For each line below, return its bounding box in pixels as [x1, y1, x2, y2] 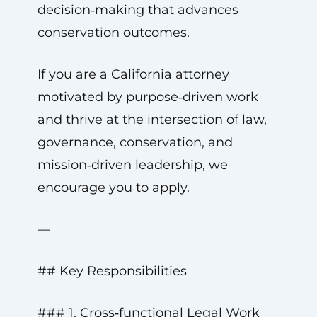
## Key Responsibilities [37, 263, 187, 279]
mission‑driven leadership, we [37, 157, 228, 173]
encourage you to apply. [37, 180, 190, 195]
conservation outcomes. [37, 25, 190, 40]
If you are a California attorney [37, 67, 229, 82]
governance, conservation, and [37, 134, 233, 150]
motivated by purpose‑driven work [37, 89, 258, 105]
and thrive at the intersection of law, [37, 112, 267, 127]
